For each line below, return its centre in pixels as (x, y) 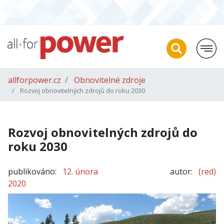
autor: (181, 171)
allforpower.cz (34, 80)
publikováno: (32, 171)
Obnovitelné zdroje (110, 80)
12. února (80, 171)
